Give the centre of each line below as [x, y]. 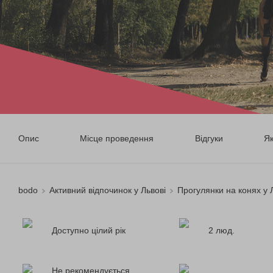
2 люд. [221, 230]
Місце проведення [117, 138]
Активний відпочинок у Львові [108, 190]
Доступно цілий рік [89, 230]
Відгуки [209, 138]
